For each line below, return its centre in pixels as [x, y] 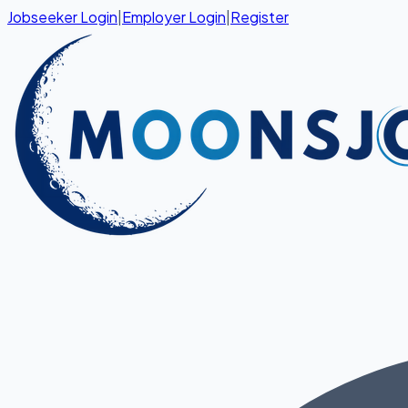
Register [260, 17]
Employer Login [174, 17]
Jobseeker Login [62, 17]
